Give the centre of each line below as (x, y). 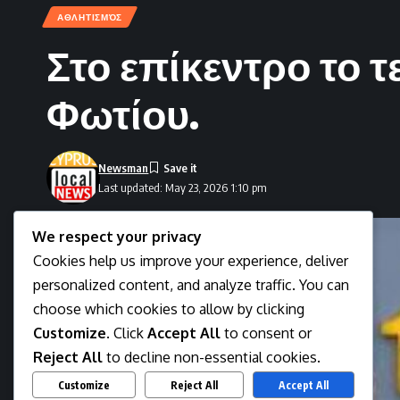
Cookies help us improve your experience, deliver (191, 261)
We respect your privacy (117, 237)
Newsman (124, 167)
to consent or (266, 333)
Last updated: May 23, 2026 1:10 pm (183, 188)
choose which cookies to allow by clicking (169, 309)
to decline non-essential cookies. (212, 358)
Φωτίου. (123, 113)
